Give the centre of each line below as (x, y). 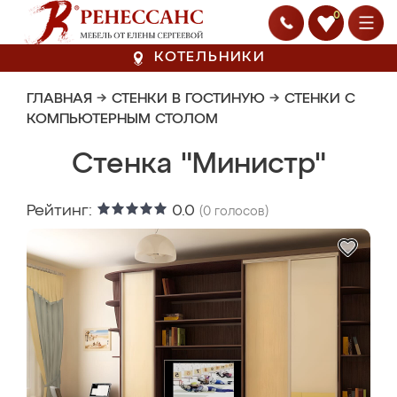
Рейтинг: (62, 211)
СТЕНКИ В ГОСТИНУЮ (188, 99)
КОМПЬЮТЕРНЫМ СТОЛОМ (122, 120)
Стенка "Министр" (198, 165)
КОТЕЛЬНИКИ (210, 58)
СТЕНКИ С (320, 99)
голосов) (240, 212)
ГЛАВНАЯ (59, 99)
